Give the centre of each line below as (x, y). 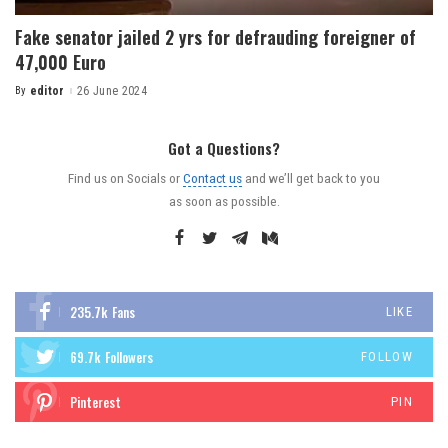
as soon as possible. (224, 201)
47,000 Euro (60, 62)
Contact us (212, 178)
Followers (129, 357)
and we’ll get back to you (311, 178)
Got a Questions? (224, 148)
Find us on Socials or (125, 178)
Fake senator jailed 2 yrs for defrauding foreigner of (215, 37)
